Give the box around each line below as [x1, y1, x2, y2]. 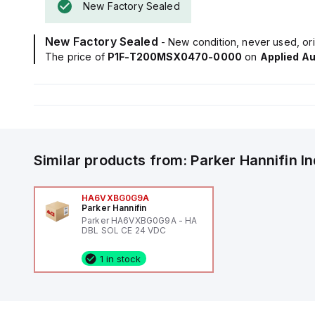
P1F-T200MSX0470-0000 [107, 51, 242, 63]
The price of [45, 51, 108, 63]
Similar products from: [34, 152, 191, 169]
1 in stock [99, 252, 141, 264]
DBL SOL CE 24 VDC [81, 225, 167, 236]
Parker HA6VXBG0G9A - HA [81, 215, 198, 226]
